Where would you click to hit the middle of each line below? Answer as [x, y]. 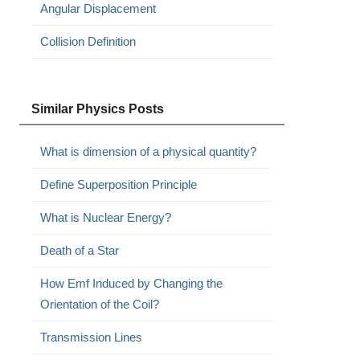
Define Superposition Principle [118, 184]
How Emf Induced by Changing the [131, 283]
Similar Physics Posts [97, 109]
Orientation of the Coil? [99, 304]
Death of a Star [79, 250]
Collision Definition [88, 41]
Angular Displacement [98, 8]
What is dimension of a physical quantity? [148, 151]
